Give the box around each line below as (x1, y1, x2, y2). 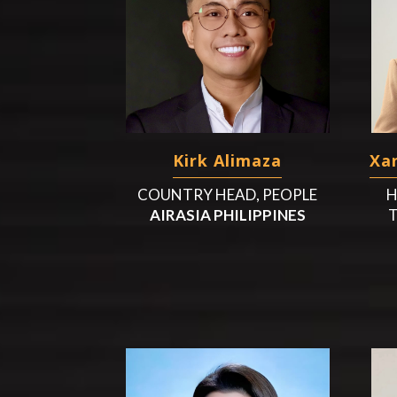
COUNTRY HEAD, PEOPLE (137, 185, 318, 205)
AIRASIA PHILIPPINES (149, 206, 306, 225)
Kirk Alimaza (173, 150, 283, 172)
